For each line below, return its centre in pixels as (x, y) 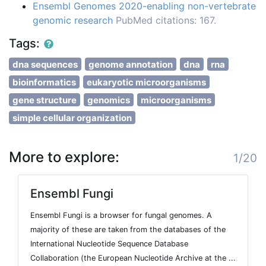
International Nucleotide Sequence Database (109, 243)
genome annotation (131, 64)
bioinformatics (44, 82)
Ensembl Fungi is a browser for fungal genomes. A (121, 215)
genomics (109, 100)
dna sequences (45, 64)
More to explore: (64, 157)
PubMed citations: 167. (166, 20)
